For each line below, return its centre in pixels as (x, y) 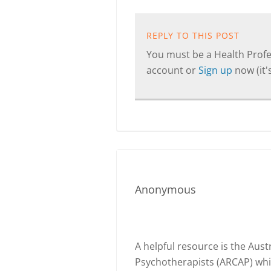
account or (172, 70)
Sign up (217, 70)
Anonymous (165, 189)
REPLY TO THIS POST (193, 35)
